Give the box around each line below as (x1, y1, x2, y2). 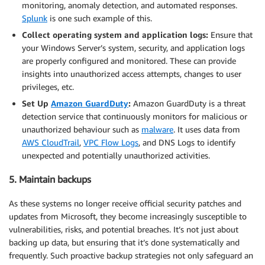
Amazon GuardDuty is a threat (131, 98, 245, 108)
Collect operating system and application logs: (22, 30, 208, 40)
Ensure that (208, 30, 253, 40)
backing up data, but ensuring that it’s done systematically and (9, 237, 240, 247)
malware (141, 124, 173, 134)
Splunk (22, 13, 47, 23)
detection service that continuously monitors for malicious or (22, 111, 247, 121)
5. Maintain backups (9, 173, 91, 186)
